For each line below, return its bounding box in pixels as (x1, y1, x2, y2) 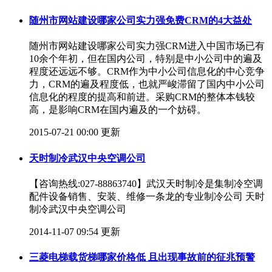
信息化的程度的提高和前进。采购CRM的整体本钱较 (29, 92, 255, 103)
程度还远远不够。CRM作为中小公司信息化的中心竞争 (29, 66, 265, 77)
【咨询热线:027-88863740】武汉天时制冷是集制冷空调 (29, 178, 263, 189)
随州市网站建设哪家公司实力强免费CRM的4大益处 (29, 15, 252, 26)
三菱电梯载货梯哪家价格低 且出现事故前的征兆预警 (29, 252, 255, 263)
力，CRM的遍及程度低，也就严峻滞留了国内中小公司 (29, 79, 265, 90)
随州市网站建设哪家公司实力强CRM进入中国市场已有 (29, 41, 265, 52)
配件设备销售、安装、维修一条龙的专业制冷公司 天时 (29, 191, 265, 202)
